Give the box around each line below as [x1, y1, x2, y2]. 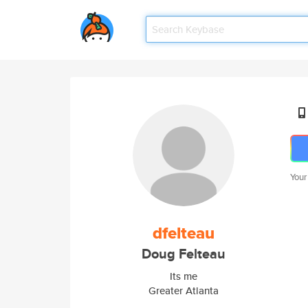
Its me [170, 269, 197, 283]
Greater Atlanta [148, 283, 219, 298]
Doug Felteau [142, 244, 225, 264]
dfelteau [153, 221, 214, 245]
